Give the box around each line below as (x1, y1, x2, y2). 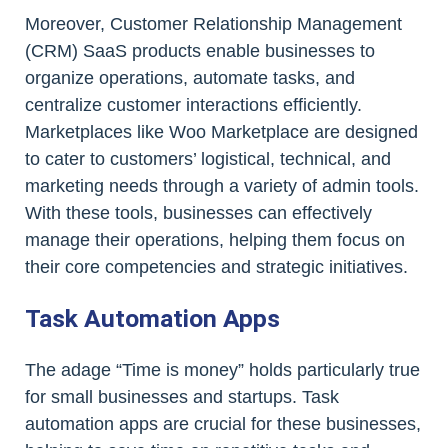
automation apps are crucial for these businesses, (25, 414, 421, 435)
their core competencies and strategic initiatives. (25, 257, 408, 278)
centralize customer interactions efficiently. (25, 95, 362, 116)
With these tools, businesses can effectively (25, 203, 372, 224)
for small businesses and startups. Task (25, 387, 339, 408)
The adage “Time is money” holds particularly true (25, 360, 420, 381)
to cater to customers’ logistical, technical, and (25, 149, 391, 170)
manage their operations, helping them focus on (25, 230, 405, 251)
